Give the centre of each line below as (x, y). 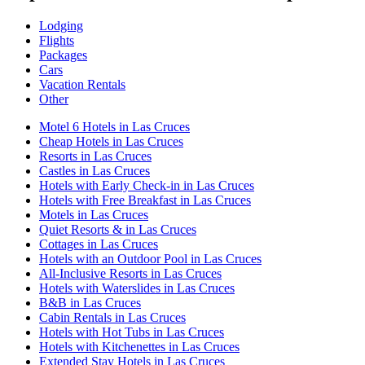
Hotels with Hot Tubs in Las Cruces (132, 332)
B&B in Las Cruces (90, 302)
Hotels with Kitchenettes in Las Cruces (139, 346)
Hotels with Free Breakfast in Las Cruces (145, 200)
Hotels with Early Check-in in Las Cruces (147, 185)
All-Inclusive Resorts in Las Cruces (130, 273)
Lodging (61, 25)
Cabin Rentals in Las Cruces (112, 317)
